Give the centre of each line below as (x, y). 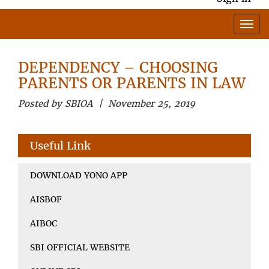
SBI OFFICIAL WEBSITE (80, 247)
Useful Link (60, 145)
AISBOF (46, 199)
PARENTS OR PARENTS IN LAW (132, 83)
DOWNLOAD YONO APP (79, 175)
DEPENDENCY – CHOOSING (118, 67)
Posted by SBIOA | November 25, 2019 (107, 103)
